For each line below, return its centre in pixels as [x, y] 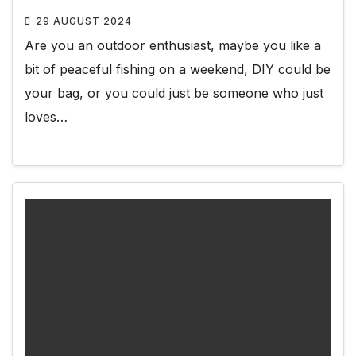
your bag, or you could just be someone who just [174, 93]
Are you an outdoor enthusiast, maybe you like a [173, 46]
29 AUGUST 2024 [84, 21]
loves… [46, 117]
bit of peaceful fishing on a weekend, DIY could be [178, 70]
